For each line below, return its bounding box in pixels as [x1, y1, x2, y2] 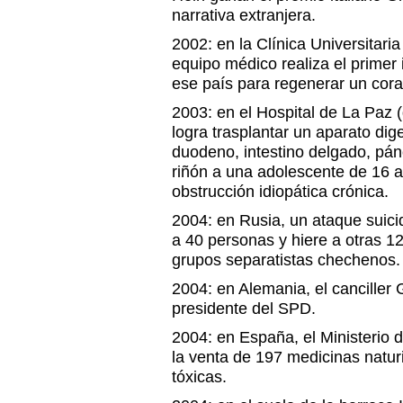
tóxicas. [172, 368, 227, 386]
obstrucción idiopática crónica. [172, 183, 389, 201]
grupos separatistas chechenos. [172, 251, 400, 269]
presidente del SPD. [172, 300, 316, 318]
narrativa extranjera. [172, 6, 316, 24]
